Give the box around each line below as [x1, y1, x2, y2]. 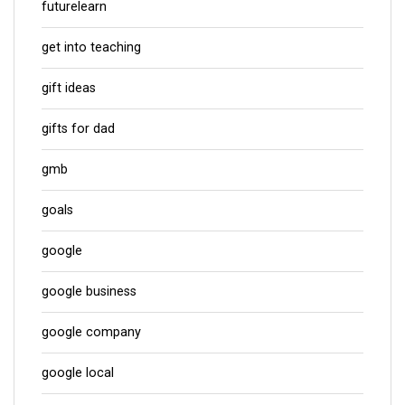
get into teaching [42, 39, 141, 55]
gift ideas [42, 80, 96, 96]
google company [42, 324, 141, 340]
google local [42, 364, 114, 381]
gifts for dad [42, 120, 115, 137]
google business [42, 283, 137, 299]
